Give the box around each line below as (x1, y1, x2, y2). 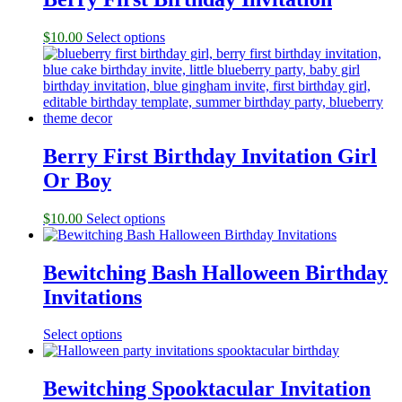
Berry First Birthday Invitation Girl (43, 144, 377, 168)
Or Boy (43, 168, 111, 192)
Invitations (43, 284, 142, 309)
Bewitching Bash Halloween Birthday (43, 260, 388, 284)
